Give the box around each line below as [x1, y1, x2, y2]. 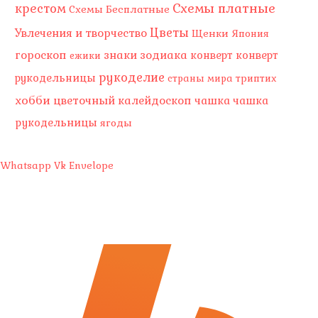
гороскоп [15, 48, 67, 62]
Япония [231, 27, 270, 40]
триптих [236, 72, 277, 84]
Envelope [69, 159, 114, 172]
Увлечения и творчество [15, 26, 148, 40]
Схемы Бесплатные [69, 2, 170, 16]
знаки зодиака [104, 48, 188, 62]
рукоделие [99, 70, 165, 85]
